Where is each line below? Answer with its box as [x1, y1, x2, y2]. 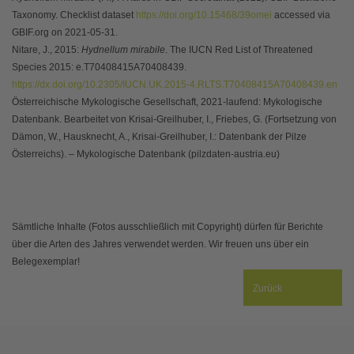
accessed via [272, 9, 330, 21]
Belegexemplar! [12, 256, 80, 268]
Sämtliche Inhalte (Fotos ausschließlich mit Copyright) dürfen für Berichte [12, 221, 323, 233]
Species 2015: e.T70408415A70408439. [12, 62, 186, 73]
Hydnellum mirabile [81, 44, 165, 56]
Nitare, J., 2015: [12, 44, 81, 56]
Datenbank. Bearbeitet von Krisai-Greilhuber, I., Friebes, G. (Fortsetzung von [12, 114, 337, 126]
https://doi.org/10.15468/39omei [136, 9, 272, 21]
